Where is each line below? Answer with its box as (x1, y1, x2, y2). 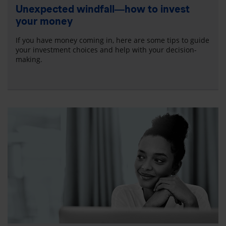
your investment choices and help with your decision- (16, 45, 197, 55)
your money (16, 15, 73, 28)
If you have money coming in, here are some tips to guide (16, 35, 209, 45)
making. (16, 54, 42, 65)
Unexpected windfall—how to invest (16, 3, 190, 16)
